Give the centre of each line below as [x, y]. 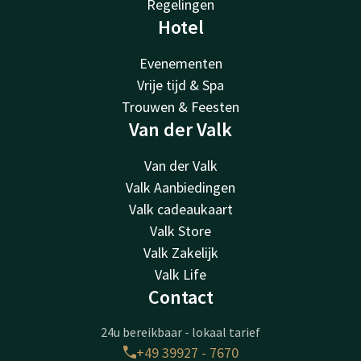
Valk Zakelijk [180, 252]
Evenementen [180, 63]
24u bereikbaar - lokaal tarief [180, 332]
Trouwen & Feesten [180, 106]
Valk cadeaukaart [180, 209]
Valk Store [180, 230]
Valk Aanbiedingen [180, 187]
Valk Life [180, 274]
